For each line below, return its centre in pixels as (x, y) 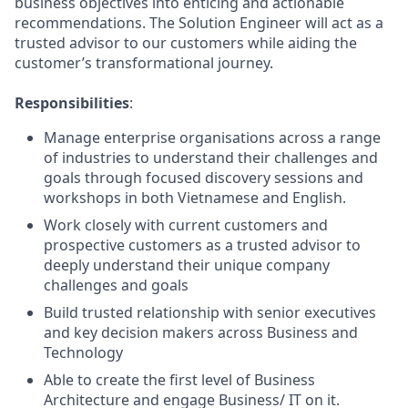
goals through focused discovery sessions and (204, 178)
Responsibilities (72, 103)
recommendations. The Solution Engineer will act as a (199, 23)
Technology (83, 352)
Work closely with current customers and (186, 225)
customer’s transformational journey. (144, 63)
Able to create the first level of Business (179, 380)
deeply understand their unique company (187, 265)
